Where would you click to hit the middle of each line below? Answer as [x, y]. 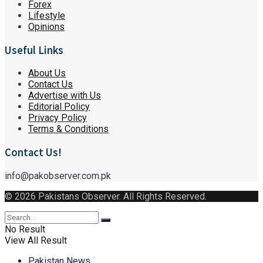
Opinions [46, 26]
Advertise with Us [65, 96]
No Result [25, 229]
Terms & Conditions [68, 129]
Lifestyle [47, 15]
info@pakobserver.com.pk [58, 176]
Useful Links [34, 50]
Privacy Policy [58, 118]
